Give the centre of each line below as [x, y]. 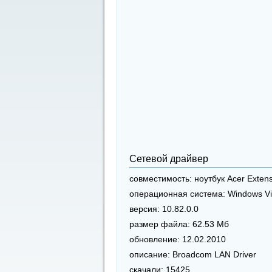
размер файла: [160, 224]
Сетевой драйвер [169, 159]
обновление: [155, 240]
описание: [150, 255]
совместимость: [161, 179]
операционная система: [177, 194]
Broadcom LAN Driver [213, 255]
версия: [144, 209]
